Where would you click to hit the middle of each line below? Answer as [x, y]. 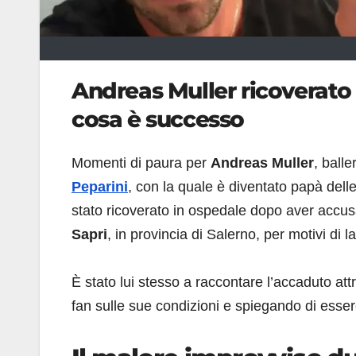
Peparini [100, 187]
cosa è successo [158, 119]
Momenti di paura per [141, 163]
